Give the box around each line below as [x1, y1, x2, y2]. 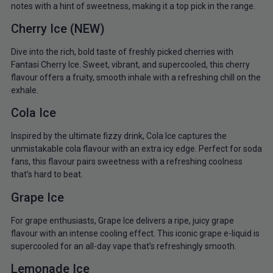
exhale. [10, 85, 38, 95]
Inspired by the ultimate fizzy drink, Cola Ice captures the [10, 131, 227, 141]
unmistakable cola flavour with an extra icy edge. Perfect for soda [10, 144, 262, 154]
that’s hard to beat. [10, 169, 83, 180]
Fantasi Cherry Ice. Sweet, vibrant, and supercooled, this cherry [10, 59, 250, 69]
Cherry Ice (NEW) [10, 21, 105, 36]
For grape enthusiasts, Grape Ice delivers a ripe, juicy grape [10, 215, 234, 225]
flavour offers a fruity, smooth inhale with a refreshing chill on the [10, 72, 261, 82]
